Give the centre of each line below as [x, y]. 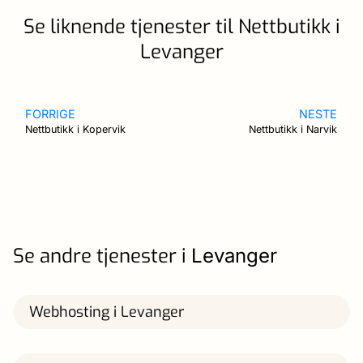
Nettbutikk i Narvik [293, 129]
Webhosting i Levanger [107, 312]
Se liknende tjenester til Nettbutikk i [181, 26]
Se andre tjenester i [102, 256]
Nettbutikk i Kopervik [75, 129]
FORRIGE [50, 113]
